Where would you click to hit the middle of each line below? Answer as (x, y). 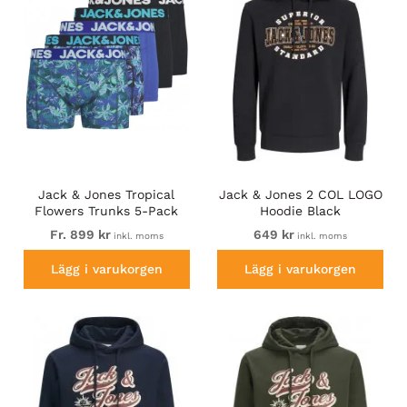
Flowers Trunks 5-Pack (107, 210)
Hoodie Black (301, 210)
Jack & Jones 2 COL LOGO (300, 194)
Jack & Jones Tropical (107, 194)
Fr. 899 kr (80, 234)
